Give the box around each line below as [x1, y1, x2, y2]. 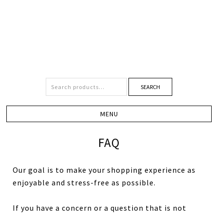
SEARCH [141, 83, 160, 91]
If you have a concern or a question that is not [13, 203, 187, 213]
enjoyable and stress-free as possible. [13, 178, 156, 187]
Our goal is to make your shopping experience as [13, 165, 196, 175]
